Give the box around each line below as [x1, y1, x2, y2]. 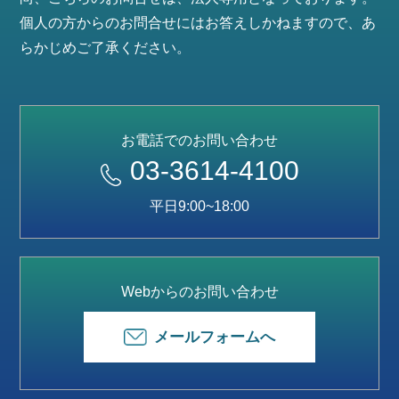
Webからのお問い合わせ [120, 284, 279, 300]
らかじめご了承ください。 [20, 40, 191, 56]
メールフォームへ [154, 328, 275, 346]
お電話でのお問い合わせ [121, 133, 278, 149]
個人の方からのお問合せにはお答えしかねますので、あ [20, 15, 377, 31]
